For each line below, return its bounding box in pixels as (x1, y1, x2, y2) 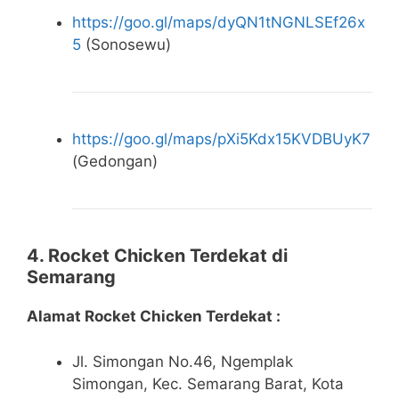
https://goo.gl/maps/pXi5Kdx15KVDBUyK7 (72, 130, 370, 149)
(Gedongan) (72, 152, 158, 171)
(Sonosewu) (81, 36, 171, 54)
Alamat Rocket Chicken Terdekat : (27, 307, 281, 326)
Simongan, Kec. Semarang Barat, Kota (72, 374, 344, 393)
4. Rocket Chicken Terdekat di (27, 245, 288, 267)
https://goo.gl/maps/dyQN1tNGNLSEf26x (72, 13, 365, 32)
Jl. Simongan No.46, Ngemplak (72, 352, 293, 370)
